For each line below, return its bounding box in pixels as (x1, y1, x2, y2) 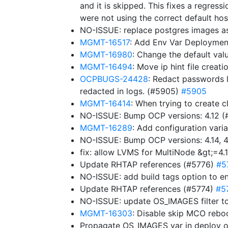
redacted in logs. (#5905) (80, 86, 181, 96)
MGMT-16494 (80, 62, 132, 72)
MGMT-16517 (80, 37, 130, 47)
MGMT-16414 (80, 98, 131, 108)
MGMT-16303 (80, 208, 132, 218)
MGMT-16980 (80, 49, 132, 60)
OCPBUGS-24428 (80, 74, 148, 84)
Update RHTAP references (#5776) (80, 159, 216, 169)
